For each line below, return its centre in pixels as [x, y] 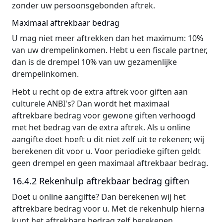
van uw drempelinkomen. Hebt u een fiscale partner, [110, 50]
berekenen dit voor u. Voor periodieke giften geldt [106, 151]
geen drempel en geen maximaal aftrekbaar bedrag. [110, 163]
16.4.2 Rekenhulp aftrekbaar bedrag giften [101, 181]
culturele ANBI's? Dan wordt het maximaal [91, 104]
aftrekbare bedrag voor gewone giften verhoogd [104, 115]
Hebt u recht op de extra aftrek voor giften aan [100, 92]
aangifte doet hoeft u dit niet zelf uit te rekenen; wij [108, 139]
